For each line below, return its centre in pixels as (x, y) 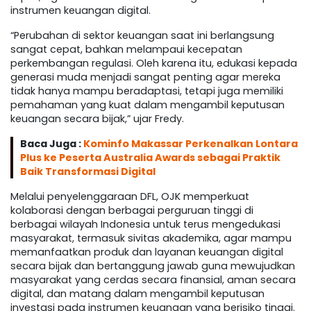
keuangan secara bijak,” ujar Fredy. (97, 119)
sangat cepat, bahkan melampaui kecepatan (126, 50)
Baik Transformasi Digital (88, 172)
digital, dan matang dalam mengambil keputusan (137, 294)
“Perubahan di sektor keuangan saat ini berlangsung (142, 36)
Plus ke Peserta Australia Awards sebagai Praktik (150, 158)
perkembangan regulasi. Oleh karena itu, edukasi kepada (154, 64)
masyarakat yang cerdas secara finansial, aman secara (153, 280)
